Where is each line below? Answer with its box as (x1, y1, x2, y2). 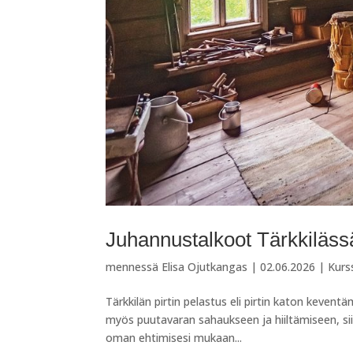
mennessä (106, 258, 162, 274)
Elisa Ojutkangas (162, 258, 248, 274)
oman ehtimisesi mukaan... (106, 329, 243, 345)
